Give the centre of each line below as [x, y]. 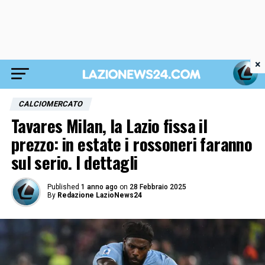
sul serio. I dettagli [74, 162]
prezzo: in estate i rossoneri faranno [132, 144]
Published [63, 187]
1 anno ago [99, 187]
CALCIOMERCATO [51, 104]
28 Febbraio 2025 [158, 187]
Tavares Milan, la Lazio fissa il [109, 125]
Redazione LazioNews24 [99, 195]
